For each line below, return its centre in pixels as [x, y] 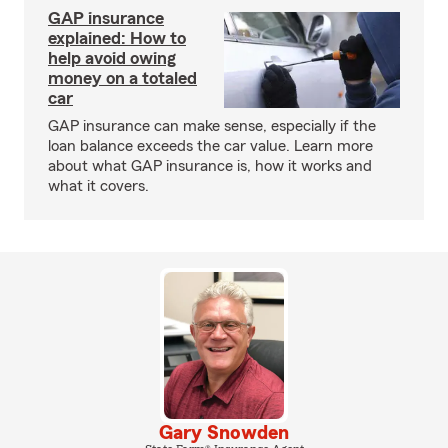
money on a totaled [122, 78]
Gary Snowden [224, 432]
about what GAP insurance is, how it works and [210, 166]
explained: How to [117, 38]
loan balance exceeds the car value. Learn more [210, 146]
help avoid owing [112, 58]
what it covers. [98, 186]
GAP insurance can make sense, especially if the [212, 126]
